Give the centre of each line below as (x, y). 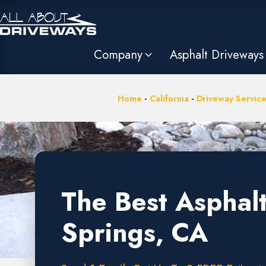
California (169, 99)
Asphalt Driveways (217, 55)
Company (118, 55)
